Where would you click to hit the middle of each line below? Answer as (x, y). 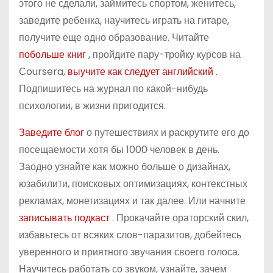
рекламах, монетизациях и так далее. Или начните (132, 201)
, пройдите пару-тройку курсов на (165, 55)
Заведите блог (53, 133)
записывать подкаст (66, 218)
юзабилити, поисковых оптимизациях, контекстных (133, 184)
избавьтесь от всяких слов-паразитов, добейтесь (130, 235)
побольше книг (54, 55)
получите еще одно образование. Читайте (114, 37)
